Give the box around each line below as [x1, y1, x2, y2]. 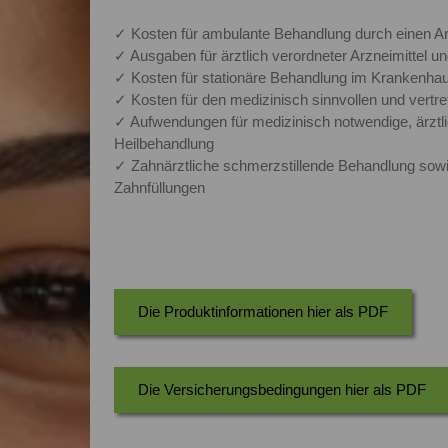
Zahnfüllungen [113, 178, 205, 196]
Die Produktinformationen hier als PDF [137, 302, 388, 320]
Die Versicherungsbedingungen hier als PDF [137, 380, 426, 398]
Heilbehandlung [113, 134, 214, 152]
